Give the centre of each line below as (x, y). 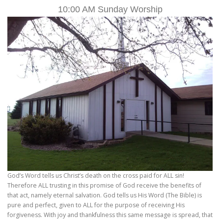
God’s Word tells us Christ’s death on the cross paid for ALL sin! (96, 175)
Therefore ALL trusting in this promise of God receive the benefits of (104, 185)
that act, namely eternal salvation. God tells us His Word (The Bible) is (105, 195)
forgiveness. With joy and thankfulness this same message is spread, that (110, 215)
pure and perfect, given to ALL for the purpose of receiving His (96, 205)
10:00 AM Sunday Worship (110, 10)
